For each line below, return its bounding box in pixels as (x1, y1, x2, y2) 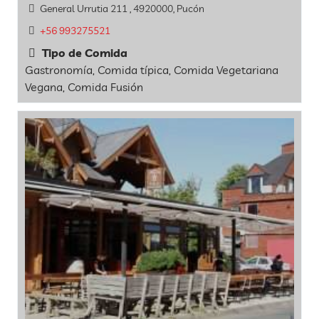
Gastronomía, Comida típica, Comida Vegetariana (25, 63, 278, 77)
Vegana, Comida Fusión (25, 80, 143, 94)
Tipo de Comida (39, 46, 127, 60)
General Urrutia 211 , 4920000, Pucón (39, 1, 204, 15)
